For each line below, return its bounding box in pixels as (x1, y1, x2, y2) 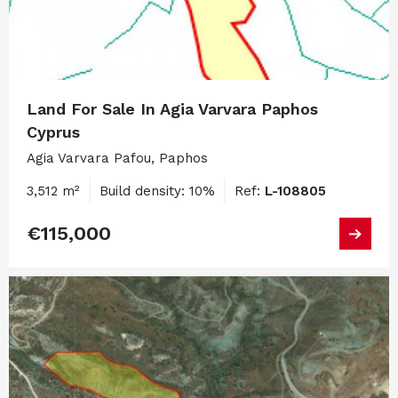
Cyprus (27, 123, 80, 142)
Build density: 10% (99, 183, 215, 200)
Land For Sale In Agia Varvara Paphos (27, 99, 318, 119)
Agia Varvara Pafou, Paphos (27, 150, 208, 167)
